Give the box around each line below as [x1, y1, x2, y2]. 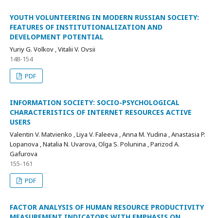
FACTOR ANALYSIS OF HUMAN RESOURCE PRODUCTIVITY [10, 202, 204, 212]
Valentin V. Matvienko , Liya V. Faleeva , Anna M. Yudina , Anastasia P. [10, 130, 205, 139]
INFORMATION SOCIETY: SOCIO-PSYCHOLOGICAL [10, 98, 180, 108]
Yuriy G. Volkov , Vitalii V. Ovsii [10, 45, 95, 54]
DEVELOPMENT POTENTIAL [10, 32, 104, 42]
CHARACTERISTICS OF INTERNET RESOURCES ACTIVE [10, 108, 192, 117]
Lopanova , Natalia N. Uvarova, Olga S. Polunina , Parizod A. [10, 140, 180, 149]
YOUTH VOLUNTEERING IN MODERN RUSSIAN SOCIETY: [10, 13, 199, 22]
